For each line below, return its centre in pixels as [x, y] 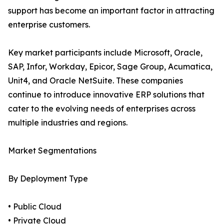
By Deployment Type [48, 179]
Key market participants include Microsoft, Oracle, [105, 53]
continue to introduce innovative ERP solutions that [106, 95]
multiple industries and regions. [68, 123]
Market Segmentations [52, 151]
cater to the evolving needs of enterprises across [102, 109]
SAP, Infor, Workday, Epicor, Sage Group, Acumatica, [110, 67]
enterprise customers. [49, 25]
